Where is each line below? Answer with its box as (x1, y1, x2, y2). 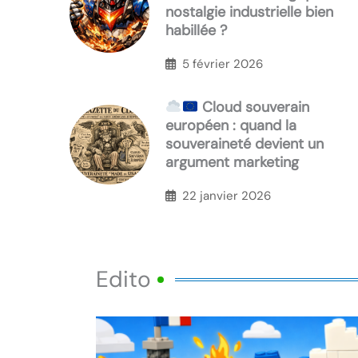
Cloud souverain (198, 97, 309, 117)
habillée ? (165, 21, 227, 41)
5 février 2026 (182, 55, 263, 72)
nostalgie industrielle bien (165, 2, 333, 22)
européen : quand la (165, 116, 296, 136)
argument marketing (165, 153, 299, 173)
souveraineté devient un (165, 134, 324, 154)
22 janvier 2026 (182, 187, 271, 204)
